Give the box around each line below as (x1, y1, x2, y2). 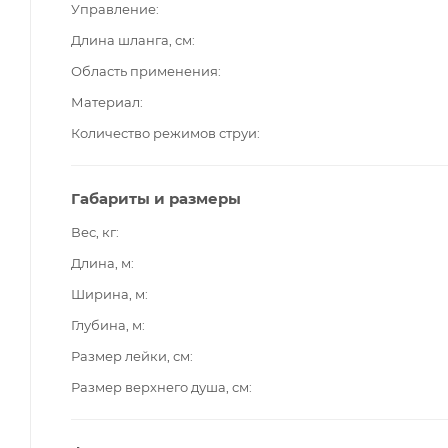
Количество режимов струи (71, 124, 257, 141)
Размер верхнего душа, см (71, 378, 249, 395)
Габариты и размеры (71, 188, 241, 208)
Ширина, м (71, 285, 145, 302)
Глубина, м (71, 316, 142, 333)
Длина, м (71, 254, 131, 271)
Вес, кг (71, 223, 116, 240)
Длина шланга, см (71, 31, 192, 48)
